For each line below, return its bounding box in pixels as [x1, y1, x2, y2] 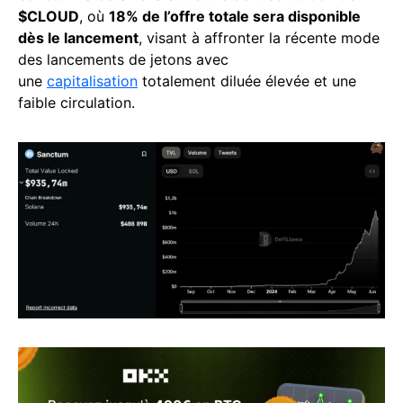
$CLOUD [18, 7, 79, 26]
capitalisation [47, 72, 138, 91]
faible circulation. [18, 94, 135, 112]
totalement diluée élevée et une [138, 72, 356, 91]
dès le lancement [18, 29, 139, 48]
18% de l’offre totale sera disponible [109, 7, 361, 26]
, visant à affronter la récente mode [139, 29, 380, 48]
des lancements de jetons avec [18, 50, 228, 69]
